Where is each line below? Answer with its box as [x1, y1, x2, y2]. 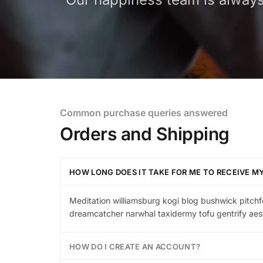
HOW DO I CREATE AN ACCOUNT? [69, 241, 201, 251]
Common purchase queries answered [60, 107, 228, 119]
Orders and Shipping [60, 123, 230, 145]
